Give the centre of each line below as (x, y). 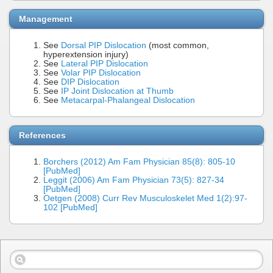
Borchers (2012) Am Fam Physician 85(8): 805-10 (139, 161)
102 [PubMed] (70, 207)
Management (46, 19)
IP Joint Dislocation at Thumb (117, 91)
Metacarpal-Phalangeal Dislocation (128, 100)
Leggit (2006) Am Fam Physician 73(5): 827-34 (134, 180)
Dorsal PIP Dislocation (104, 45)
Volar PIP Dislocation (101, 73)
